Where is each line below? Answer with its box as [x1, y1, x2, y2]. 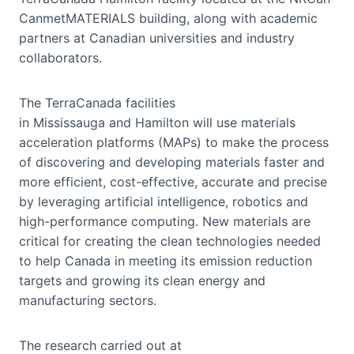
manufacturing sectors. [19, 292, 156, 308]
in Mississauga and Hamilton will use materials [19, 114, 296, 130]
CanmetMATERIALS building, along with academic [19, 9, 318, 26]
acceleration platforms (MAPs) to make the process [19, 134, 329, 150]
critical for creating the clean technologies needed [19, 232, 321, 249]
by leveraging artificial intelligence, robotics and [19, 193, 308, 209]
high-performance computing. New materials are [19, 213, 311, 229]
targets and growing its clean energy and [19, 272, 265, 288]
